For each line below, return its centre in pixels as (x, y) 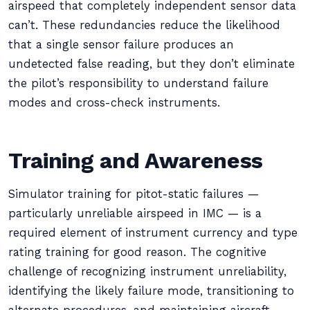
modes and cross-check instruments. (114, 103)
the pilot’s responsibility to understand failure (138, 83)
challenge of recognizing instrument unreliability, (147, 272)
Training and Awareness (136, 161)
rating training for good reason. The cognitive (137, 252)
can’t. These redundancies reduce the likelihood (144, 25)
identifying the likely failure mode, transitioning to (151, 291)
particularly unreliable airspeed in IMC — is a (135, 213)
